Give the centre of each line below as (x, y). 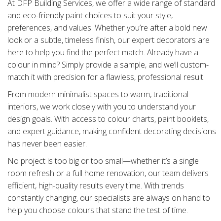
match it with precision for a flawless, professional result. (106, 77)
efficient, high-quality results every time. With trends (96, 186)
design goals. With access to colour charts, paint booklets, (108, 119)
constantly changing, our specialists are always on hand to (109, 198)
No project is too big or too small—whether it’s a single (103, 161)
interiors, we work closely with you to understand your (102, 107)
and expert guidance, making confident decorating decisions (112, 131)
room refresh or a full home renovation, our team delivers (108, 173)
